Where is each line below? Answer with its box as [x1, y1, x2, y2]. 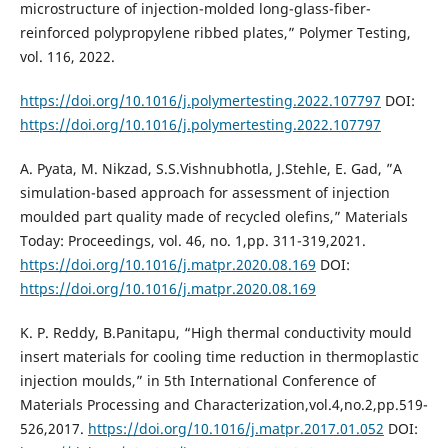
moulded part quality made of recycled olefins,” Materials [19, 206, 408, 226]
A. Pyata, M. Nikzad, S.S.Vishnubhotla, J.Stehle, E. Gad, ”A [19, 158, 402, 178]
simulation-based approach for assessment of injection [19, 182, 390, 202]
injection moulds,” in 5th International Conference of [19, 370, 376, 390]
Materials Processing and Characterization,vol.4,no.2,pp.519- [19, 394, 428, 414]
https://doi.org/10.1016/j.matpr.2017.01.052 [87, 418, 384, 438]
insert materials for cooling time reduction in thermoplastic [19, 346, 419, 366]
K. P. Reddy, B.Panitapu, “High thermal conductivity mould [19, 322, 412, 342]
